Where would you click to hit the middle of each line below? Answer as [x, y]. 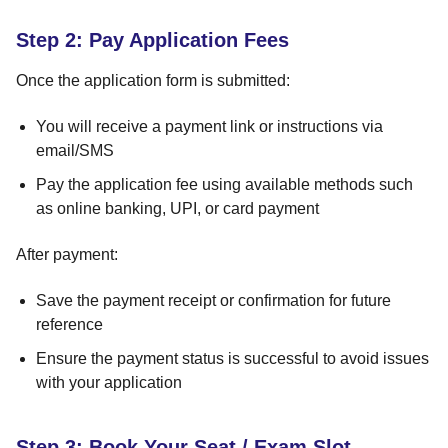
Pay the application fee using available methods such [224, 184]
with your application [109, 382]
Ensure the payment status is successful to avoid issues [232, 358]
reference [69, 324]
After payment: [67, 254]
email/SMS [75, 150]
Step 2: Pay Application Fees [152, 39]
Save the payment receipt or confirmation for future [213, 300]
